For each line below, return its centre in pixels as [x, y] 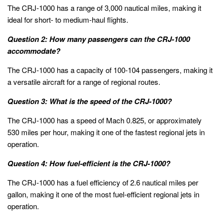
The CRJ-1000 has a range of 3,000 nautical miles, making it [104, 8]
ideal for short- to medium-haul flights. [68, 20]
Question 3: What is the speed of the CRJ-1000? [90, 101]
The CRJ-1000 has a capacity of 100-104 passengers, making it [110, 70]
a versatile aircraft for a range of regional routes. [84, 82]
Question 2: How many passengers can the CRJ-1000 [99, 39]
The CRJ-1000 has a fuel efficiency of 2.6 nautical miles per [103, 183]
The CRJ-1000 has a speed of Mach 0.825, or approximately [105, 120]
